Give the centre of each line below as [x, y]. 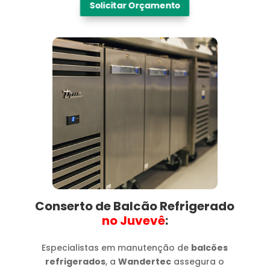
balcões [210, 247]
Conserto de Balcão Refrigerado [135, 206]
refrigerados [76, 261]
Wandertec [145, 261]
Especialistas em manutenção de [117, 247]
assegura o [198, 261]
